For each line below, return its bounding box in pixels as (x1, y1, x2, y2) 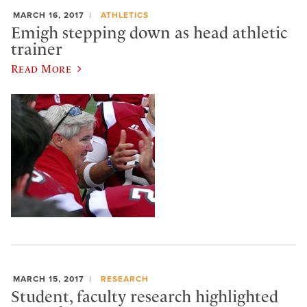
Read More (11, 62, 72, 75)
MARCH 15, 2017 (13, 274, 84, 284)
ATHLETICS (100, 10, 149, 21)
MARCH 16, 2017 (13, 10, 84, 21)
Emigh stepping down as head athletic (11, 23, 287, 42)
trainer (11, 39, 62, 59)
